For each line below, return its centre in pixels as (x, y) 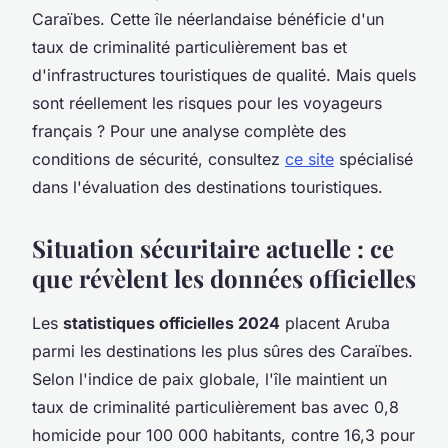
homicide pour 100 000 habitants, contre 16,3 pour (223, 434)
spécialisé (373, 158)
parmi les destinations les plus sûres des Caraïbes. (222, 350)
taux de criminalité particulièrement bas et (189, 46)
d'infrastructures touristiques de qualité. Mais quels (224, 74)
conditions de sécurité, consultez (158, 158)
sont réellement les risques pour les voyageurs (207, 102)
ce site (309, 158)
